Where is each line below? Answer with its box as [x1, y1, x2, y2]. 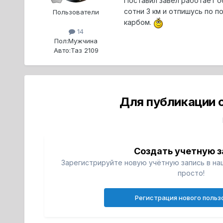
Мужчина [68, 36, 98, 45]
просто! [178, 168, 205, 177]
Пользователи [53, 7, 100, 16]
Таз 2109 [70, 46, 99, 54]
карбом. [123, 17, 153, 26]
